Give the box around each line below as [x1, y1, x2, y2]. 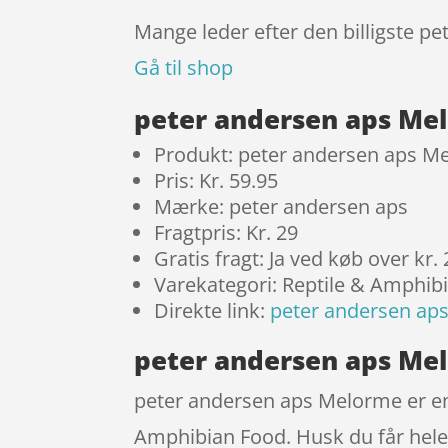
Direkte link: [154, 296, 271, 324]
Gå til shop [134, 53, 234, 81]
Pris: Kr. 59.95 [154, 166, 279, 194]
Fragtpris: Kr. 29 [154, 218, 299, 246]
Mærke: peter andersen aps [154, 192, 409, 220]
